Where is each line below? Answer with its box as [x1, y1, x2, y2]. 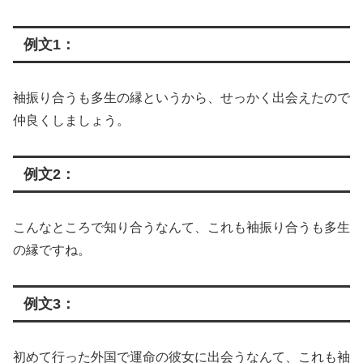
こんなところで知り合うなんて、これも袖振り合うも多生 [13, 220, 350, 235]
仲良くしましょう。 [13, 113, 130, 128]
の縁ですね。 [13, 243, 91, 258]
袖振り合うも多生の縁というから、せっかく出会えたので [13, 91, 350, 105]
